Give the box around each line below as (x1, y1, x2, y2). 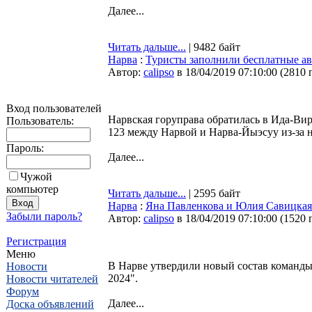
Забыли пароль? (6, 210, 82, 222)
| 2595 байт (186, 187, 240, 199)
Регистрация (6, 235, 66, 247)
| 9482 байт (186, 41, 240, 53)
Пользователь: (6, 115, 74, 127)
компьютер (6, 183, 58, 195)
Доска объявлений (6, 298, 94, 310)
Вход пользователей (6, 102, 102, 114)
